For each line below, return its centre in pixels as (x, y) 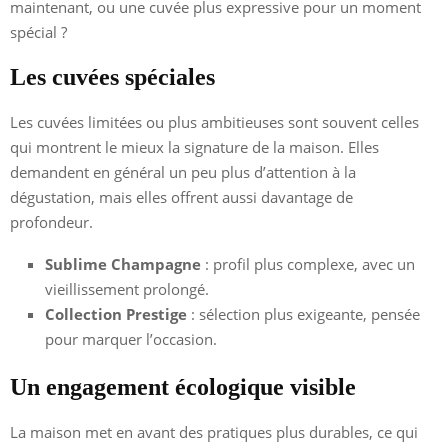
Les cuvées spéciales (112, 76)
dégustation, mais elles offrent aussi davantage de (181, 196)
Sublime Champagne (123, 263)
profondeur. (51, 221)
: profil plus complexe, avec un (308, 263)
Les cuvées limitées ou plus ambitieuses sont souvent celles (214, 121)
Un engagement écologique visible (183, 386)
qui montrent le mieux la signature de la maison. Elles (194, 146)
